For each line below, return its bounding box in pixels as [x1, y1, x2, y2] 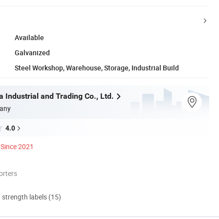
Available [15, 32, 44, 42]
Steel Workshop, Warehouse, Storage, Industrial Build [15, 63, 179, 72]
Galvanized [15, 47, 50, 57]
